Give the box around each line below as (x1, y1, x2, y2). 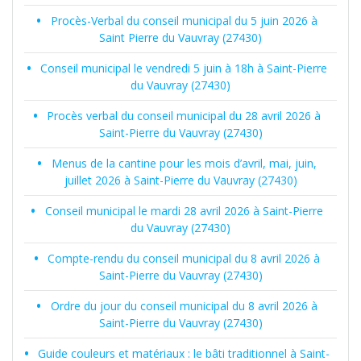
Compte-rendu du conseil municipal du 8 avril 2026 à (48, 251, 321, 267)
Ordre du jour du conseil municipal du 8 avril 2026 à (50, 298, 317, 314)
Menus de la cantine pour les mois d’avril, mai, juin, (51, 156, 317, 172)
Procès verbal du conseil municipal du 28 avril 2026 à (47, 108, 322, 124)
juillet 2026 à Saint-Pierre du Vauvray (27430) (64, 172, 297, 189)
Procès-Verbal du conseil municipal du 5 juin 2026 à (50, 13, 317, 29)
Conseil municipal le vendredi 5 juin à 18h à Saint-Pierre (40, 60, 328, 77)
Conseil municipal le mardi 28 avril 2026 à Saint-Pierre (44, 203, 323, 219)
